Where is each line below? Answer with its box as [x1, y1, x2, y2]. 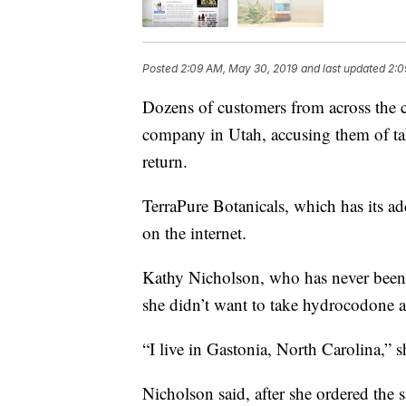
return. [142, 150, 188, 173]
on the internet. [142, 221, 246, 245]
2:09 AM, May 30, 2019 [180, 62, 297, 76]
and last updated [301, 62, 385, 76]
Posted [142, 62, 180, 76]
